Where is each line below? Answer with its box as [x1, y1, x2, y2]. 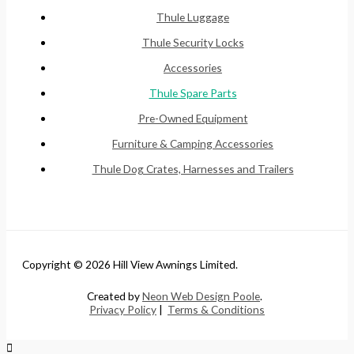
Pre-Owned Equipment [137, 111, 248, 126]
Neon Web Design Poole [142, 289, 260, 303]
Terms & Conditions [168, 303, 265, 317]
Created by [87, 289, 142, 303]
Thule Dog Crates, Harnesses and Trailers [92, 162, 294, 176]
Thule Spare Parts [149, 86, 237, 100]
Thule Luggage [156, 10, 229, 24]
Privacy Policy [89, 303, 156, 317]
